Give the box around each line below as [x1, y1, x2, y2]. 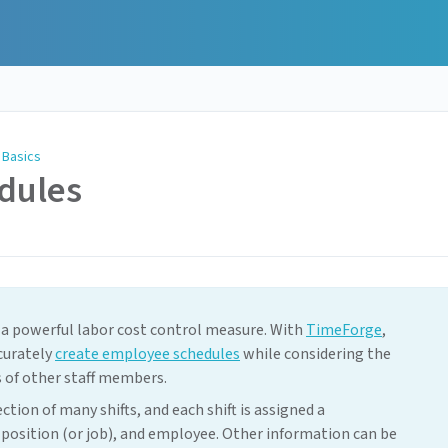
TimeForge [306, 319, 382, 342]
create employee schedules [55, 343, 240, 366]
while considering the [240, 343, 391, 366]
